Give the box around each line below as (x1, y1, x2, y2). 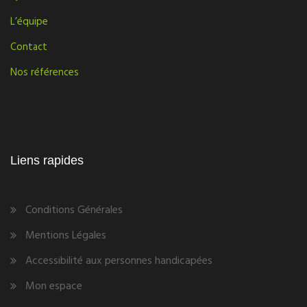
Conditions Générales (25, 201, 123, 219)
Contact (10, 39, 47, 56)
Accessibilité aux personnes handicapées (25, 252, 212, 270)
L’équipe (10, 14, 48, 30)
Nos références (10, 64, 79, 81)
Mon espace (25, 278, 82, 295)
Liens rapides (10, 153, 84, 167)
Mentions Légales (25, 227, 106, 245)
